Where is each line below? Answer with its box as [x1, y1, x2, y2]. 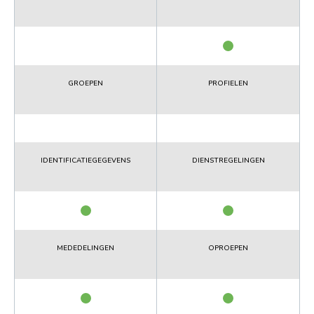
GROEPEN [68, 78, 103, 88]
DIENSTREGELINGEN [191, 155, 265, 165]
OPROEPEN [208, 243, 248, 253]
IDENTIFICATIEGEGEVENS [41, 155, 130, 165]
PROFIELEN [208, 78, 248, 88]
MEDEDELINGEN [57, 243, 114, 253]
